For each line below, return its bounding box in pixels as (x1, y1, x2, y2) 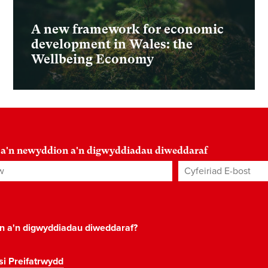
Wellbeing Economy (31, 52, 154, 67)
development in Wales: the (31, 37, 193, 52)
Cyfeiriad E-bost (177, 162, 248, 174)
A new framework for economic (31, 22, 224, 37)
